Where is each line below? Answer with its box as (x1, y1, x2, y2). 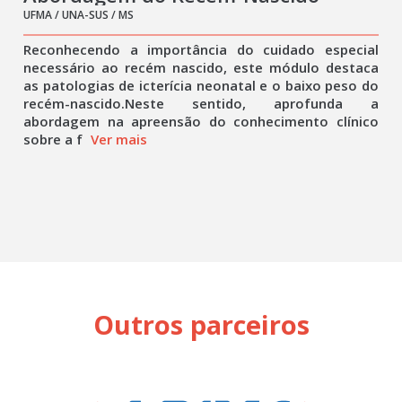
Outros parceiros (92, 307, 310, 342)
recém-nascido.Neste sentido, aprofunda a (23, 94, 379, 112)
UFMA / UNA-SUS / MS (23, 7, 135, 22)
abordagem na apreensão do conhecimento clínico (23, 112, 379, 130)
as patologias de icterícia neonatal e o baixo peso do (23, 76, 379, 94)
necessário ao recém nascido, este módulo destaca (23, 58, 379, 76)
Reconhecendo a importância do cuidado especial (23, 40, 379, 58)
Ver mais (91, 130, 148, 148)
